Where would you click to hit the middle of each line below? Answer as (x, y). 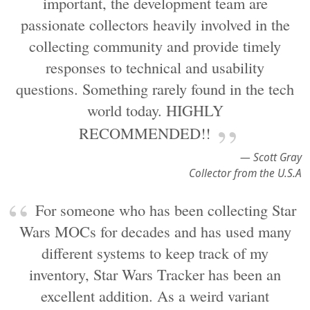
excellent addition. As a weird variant (155, 295)
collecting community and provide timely (155, 46)
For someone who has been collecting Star (165, 210)
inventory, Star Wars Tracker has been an (155, 274)
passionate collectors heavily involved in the (155, 24)
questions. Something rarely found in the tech (155, 89)
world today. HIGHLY (155, 110)
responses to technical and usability (155, 67)
